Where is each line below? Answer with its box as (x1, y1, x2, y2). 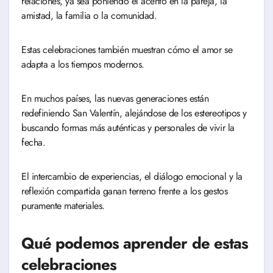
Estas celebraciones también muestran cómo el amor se (21, 43, 233, 57)
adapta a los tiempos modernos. (21, 57, 147, 72)
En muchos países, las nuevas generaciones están (21, 91, 209, 106)
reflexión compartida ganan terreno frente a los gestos (21, 184, 228, 199)
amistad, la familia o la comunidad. (21, 9, 157, 23)
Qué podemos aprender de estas (21, 232, 249, 255)
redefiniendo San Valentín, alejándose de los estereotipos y (21, 106, 247, 121)
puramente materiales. (21, 199, 105, 213)
